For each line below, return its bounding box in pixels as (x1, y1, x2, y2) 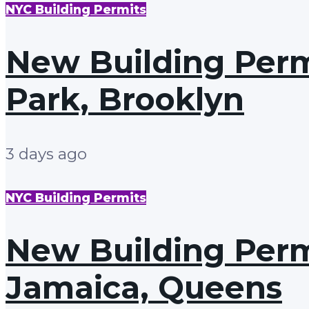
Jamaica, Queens (6, 268, 282, 306)
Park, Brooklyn (6, 81, 244, 119)
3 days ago (6, 143, 87, 163)
